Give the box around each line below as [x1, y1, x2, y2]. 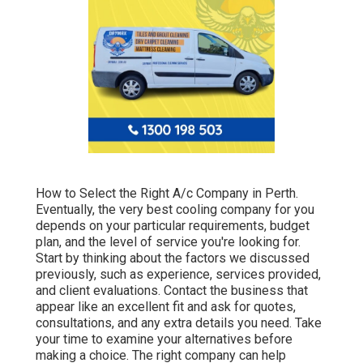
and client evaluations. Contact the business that [36, 283, 308, 299]
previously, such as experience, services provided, [36, 267, 321, 283]
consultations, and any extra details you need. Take [36, 315, 322, 331]
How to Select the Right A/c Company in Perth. [36, 186, 298, 202]
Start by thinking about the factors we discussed [36, 250, 310, 267]
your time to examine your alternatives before [36, 331, 293, 348]
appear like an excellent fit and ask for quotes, [36, 299, 296, 315]
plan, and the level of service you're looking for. [36, 234, 301, 250]
